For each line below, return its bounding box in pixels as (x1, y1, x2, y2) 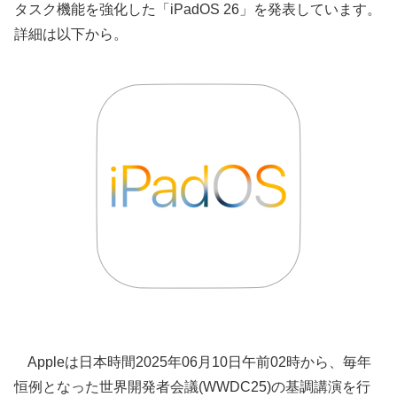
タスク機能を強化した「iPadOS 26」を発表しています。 (14, 2, 381, 18)
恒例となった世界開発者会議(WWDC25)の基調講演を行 (14, 378, 370, 394)
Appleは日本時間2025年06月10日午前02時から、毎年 (14, 354, 371, 370)
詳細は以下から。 (14, 27, 128, 43)
